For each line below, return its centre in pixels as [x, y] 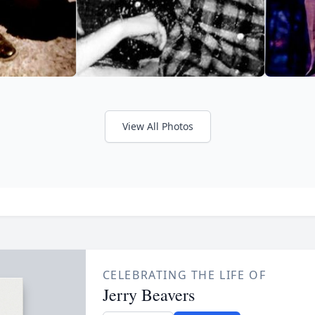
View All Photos [157, 126]
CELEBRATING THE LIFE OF [184, 275]
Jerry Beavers [148, 294]
